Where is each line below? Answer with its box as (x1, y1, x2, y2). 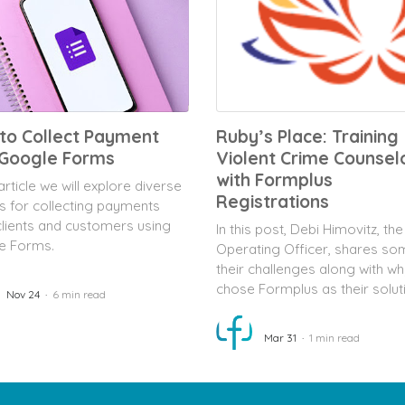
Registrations (216, 191, 329, 212)
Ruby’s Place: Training (216, 126, 399, 147)
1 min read (309, 331, 360, 344)
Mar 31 (264, 331, 297, 344)
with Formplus (216, 169, 333, 191)
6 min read (52, 287, 106, 301)
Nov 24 (6, 287, 40, 301)
